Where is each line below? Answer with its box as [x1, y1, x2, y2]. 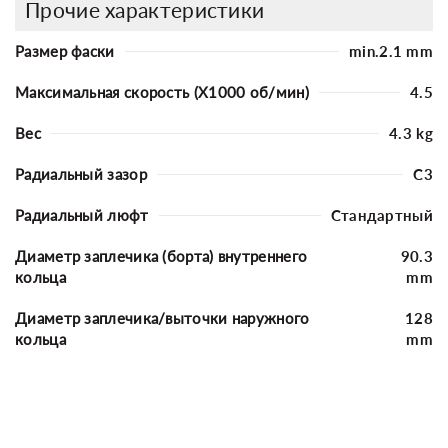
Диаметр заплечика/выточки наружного [15, 308, 310, 327]
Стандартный [330, 205, 433, 224]
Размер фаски [15, 41, 115, 60]
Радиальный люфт [15, 205, 149, 224]
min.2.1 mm [349, 41, 433, 60]
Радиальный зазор [15, 164, 147, 183]
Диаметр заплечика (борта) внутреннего [15, 246, 308, 265]
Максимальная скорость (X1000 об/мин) [15, 82, 309, 101]
